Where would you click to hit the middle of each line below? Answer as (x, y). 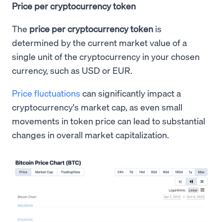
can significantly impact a (131, 93)
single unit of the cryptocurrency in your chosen (106, 56)
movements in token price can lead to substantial (109, 121)
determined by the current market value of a (99, 43)
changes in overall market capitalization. (90, 135)
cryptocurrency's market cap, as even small (97, 107)
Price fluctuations (46, 93)
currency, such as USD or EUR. (72, 70)
